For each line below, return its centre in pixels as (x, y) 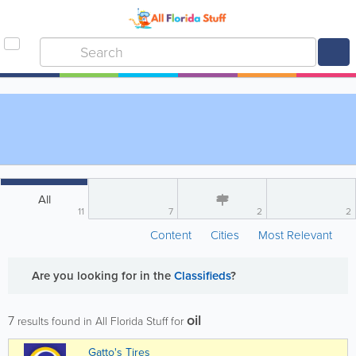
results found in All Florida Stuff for (101, 321)
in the (157, 276)
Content (172, 235)
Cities (225, 235)
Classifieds (202, 276)
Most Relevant (295, 235)
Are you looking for (86, 276)
